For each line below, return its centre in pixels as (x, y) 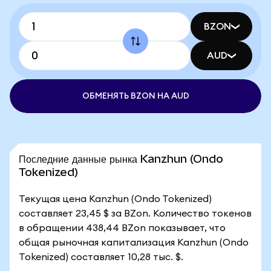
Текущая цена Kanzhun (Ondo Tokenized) (115, 199)
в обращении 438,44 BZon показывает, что (122, 228)
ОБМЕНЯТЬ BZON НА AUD (135, 96)
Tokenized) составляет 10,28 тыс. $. (101, 257)
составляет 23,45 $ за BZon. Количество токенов (135, 214)
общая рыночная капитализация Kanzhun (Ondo (134, 243)
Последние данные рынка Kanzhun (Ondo (121, 159)
